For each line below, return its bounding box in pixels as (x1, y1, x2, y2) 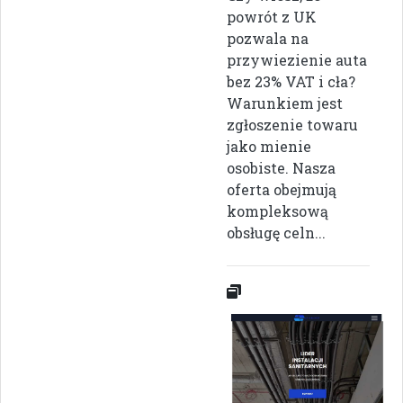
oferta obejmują (227, 180, 336, 200)
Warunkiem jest (227, 94, 343, 113)
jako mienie (227, 137, 311, 157)
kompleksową (227, 201, 328, 221)
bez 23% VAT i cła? (227, 72, 355, 92)
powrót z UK (227, 7, 317, 27)
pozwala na (227, 29, 309, 49)
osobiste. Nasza (227, 158, 336, 178)
